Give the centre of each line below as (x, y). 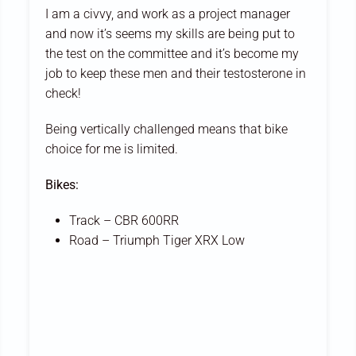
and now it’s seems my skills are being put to (170, 34)
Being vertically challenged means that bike (167, 130)
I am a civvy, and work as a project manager (168, 14)
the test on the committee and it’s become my (172, 54)
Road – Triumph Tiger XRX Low (157, 241)
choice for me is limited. (115, 149)
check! (65, 94)
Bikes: (62, 185)
